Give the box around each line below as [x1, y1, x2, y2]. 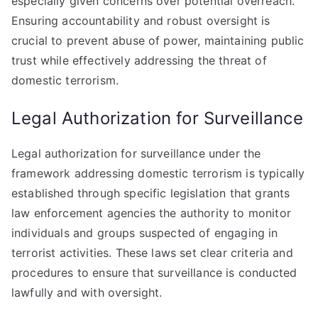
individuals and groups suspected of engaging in [11, 226, 278, 240]
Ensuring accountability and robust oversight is [11, 13, 270, 28]
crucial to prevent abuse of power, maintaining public [11, 33, 305, 48]
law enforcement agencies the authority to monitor [11, 206, 291, 220]
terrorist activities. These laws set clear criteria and [11, 246, 293, 260]
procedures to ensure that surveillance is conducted [11, 265, 297, 280]
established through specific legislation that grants [11, 186, 290, 200]
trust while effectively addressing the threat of [11, 53, 267, 67]
